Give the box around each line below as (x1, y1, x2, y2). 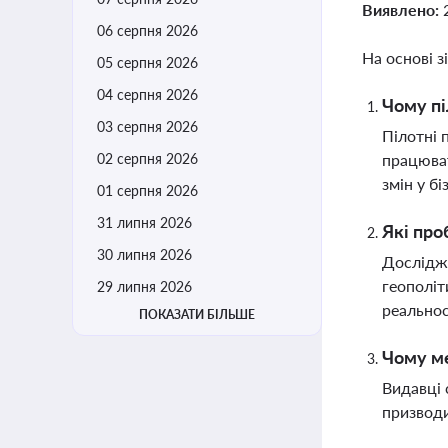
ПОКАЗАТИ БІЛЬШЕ (139, 307, 255, 322)
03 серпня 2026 (97, 118, 198, 135)
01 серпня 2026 (97, 182, 198, 199)
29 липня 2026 (97, 278, 192, 295)
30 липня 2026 (97, 246, 192, 263)
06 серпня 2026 (97, 22, 198, 39)
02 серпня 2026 (97, 150, 198, 167)
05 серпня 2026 (97, 54, 198, 71)
